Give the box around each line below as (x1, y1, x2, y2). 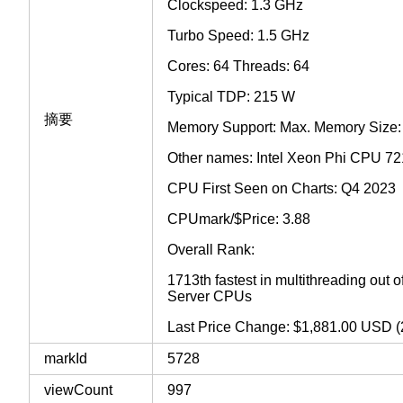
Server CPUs (167, 288, 252, 304)
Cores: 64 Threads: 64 (167, 58, 309, 74)
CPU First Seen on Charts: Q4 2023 (167, 180, 396, 196)
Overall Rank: (167, 241, 255, 257)
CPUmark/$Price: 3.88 (167, 210, 310, 227)
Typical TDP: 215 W (167, 88, 295, 104)
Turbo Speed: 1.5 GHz (167, 27, 309, 43)
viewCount (44, 381, 112, 398)
